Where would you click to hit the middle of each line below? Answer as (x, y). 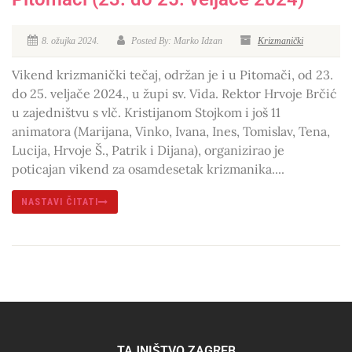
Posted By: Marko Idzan (176, 41)
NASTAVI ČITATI (60, 202)
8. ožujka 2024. (70, 41)
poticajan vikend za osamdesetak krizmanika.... (148, 169)
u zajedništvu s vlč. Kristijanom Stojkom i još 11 (146, 113)
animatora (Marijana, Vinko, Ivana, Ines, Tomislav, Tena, (171, 132)
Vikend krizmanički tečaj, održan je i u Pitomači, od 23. (172, 75)
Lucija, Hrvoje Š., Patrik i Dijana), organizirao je (148, 150)
